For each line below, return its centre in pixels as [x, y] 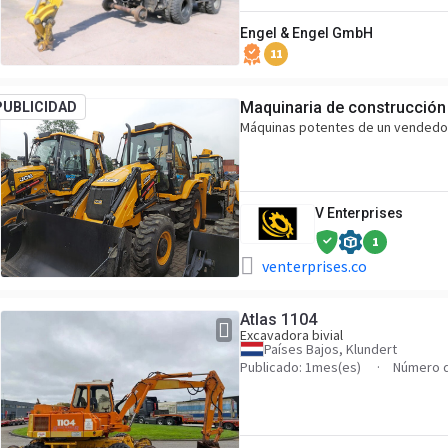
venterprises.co [314, 266]
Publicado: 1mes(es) [302, 367]
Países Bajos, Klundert [330, 349]
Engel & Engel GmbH [306, 33]
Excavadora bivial [291, 335]
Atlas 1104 [278, 319]
